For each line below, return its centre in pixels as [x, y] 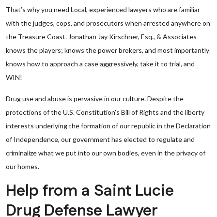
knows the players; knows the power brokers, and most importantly [108, 50]
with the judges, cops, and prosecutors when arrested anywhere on [108, 23]
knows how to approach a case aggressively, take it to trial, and [100, 64]
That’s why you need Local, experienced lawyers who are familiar [103, 9]
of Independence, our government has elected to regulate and [100, 139]
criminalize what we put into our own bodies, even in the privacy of [106, 153]
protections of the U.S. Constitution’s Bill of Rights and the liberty [105, 112]
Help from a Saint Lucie [90, 191]
